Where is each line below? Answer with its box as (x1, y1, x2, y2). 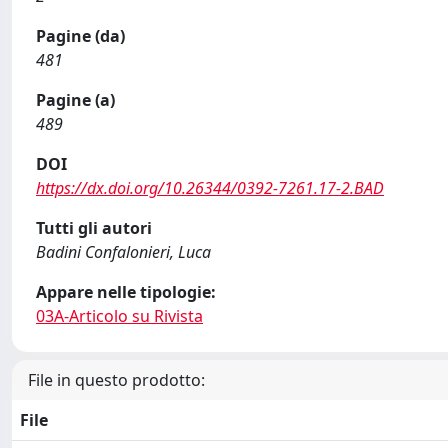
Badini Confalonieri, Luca (36, 241, 211, 263)
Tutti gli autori (36, 217, 152, 239)
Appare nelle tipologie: (36, 281, 216, 303)
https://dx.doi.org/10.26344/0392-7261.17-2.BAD (36, 177, 384, 199)
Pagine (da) (36, 25, 125, 47)
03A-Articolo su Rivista (36, 305, 203, 327)
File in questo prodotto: (28, 369, 205, 391)
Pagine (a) (36, 89, 115, 111)
